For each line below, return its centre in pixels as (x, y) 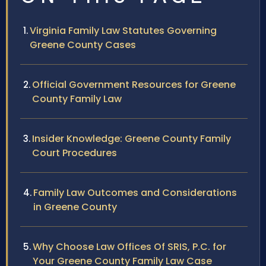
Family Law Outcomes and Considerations (135, 193)
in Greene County (75, 207)
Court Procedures (75, 153)
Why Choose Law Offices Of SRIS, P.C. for (129, 247)
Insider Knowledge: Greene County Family (132, 139)
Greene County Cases (83, 45)
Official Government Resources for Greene (134, 85)
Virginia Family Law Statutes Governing (123, 31)
